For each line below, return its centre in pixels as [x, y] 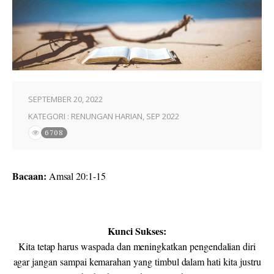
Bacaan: [31, 176]
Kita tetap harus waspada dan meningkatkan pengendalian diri [137, 246]
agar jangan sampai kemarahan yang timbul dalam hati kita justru [137, 262]
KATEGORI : [50, 117]
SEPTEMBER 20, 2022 [65, 99]
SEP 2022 [163, 117]
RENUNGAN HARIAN [107, 117]
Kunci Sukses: [137, 231]
